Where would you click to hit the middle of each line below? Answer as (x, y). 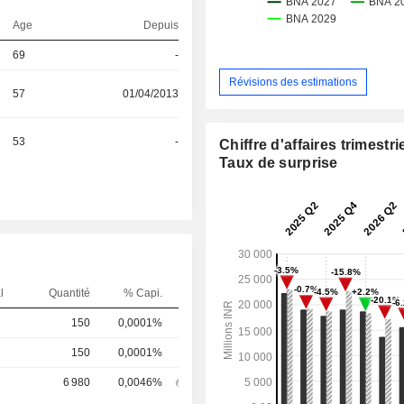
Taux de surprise (279, 163)
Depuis (161, 26)
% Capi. (142, 293)
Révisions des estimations (294, 82)
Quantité (69, 293)
